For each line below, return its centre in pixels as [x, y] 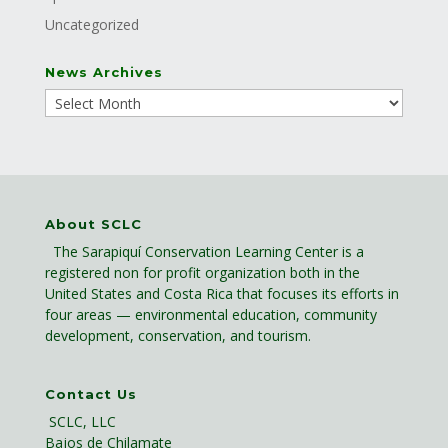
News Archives [103, 72]
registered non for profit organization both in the [202, 273]
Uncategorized [91, 25]
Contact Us [90, 393]
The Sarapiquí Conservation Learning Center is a [208, 252]
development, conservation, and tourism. [177, 336]
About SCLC [93, 224]
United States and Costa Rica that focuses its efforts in [221, 294]
